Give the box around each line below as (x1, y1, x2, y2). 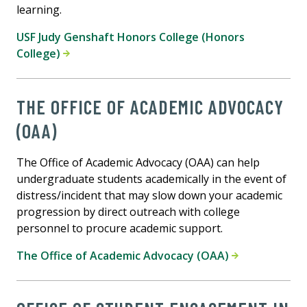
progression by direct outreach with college (16, 204, 240, 220)
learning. (16, 2, 62, 18)
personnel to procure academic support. (16, 221, 223, 236)
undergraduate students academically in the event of (16, 171, 286, 187)
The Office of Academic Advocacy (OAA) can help (16, 155, 260, 171)
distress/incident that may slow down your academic (16, 188, 282, 204)
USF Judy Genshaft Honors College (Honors (16, 29, 245, 45)
